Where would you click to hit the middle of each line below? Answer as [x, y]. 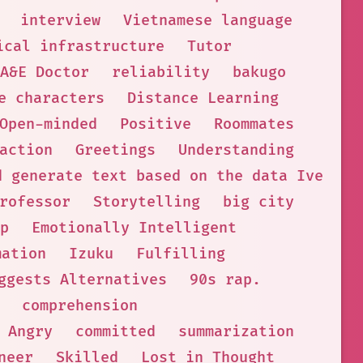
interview [60, 21]
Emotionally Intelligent [134, 228]
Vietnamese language [207, 21]
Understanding [236, 150]
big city [258, 202]
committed [115, 332]
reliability [160, 73]
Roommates [254, 124]
